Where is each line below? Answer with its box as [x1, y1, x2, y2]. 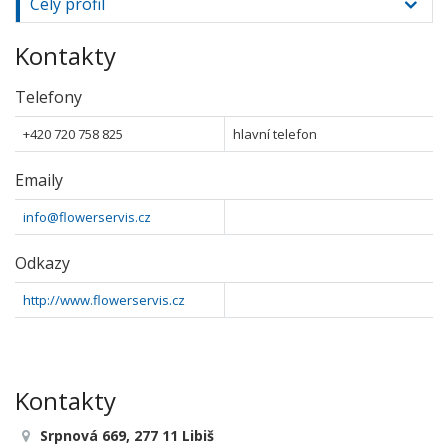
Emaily [15, 169, 63, 191]
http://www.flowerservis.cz [23, 291, 185, 309]
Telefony [15, 86, 82, 108]
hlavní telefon [233, 125, 317, 143]
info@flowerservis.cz [23, 208, 151, 226]
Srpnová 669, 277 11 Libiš [40, 426, 214, 445]
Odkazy [15, 252, 70, 274]
